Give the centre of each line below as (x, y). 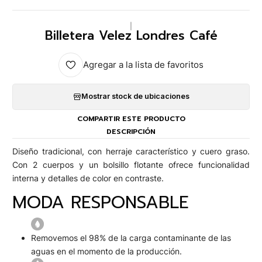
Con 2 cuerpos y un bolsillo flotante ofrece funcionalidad (131, 165)
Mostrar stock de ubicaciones (135, 96)
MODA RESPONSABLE (101, 203)
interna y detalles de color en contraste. (88, 178)
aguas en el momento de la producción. (106, 251)
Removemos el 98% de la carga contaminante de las (131, 237)
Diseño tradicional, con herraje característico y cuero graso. (131, 151)
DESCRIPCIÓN (131, 131)
